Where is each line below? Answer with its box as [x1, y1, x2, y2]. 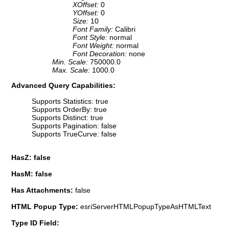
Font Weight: [73, 41, 116, 50]
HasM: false [11, 170, 52, 178]
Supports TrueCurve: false [32, 129, 117, 138]
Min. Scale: [52, 58, 90, 66]
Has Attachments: [11, 186, 75, 195]
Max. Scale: [52, 66, 92, 75]
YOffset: [73, 9, 101, 17]
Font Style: [73, 33, 109, 42]
